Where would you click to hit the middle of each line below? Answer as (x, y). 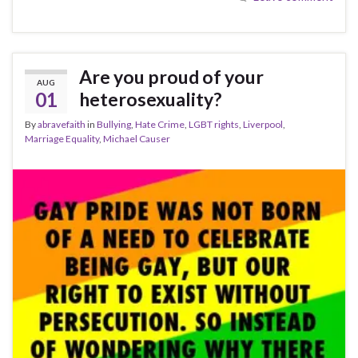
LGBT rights (214, 125)
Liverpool (263, 125)
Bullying (114, 125)
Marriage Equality (62, 139)
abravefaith (62, 125)
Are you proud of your (171, 77)
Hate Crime (160, 125)
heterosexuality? (150, 99)
